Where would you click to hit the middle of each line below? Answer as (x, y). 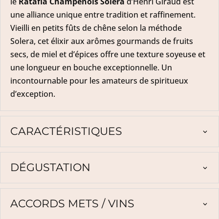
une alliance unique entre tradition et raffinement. (103, 15)
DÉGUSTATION (50, 168)
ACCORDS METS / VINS (72, 204)
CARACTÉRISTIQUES (66, 131)
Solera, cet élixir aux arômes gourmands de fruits (102, 41)
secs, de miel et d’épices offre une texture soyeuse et (108, 55)
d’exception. (33, 94)
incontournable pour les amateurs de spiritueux (99, 81)
